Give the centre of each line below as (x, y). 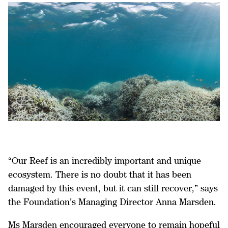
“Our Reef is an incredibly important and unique (105, 161)
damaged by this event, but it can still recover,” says (113, 188)
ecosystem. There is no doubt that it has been (100, 174)
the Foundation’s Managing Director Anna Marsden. (113, 202)
